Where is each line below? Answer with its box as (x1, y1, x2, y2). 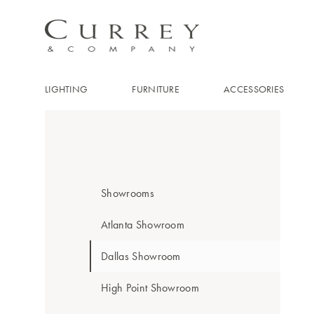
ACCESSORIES (224, 83, 285, 95)
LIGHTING (45, 83, 88, 95)
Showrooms (101, 186, 154, 200)
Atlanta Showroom (101, 217, 185, 232)
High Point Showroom (101, 280, 200, 295)
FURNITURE (132, 83, 179, 95)
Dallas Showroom (101, 249, 181, 264)
